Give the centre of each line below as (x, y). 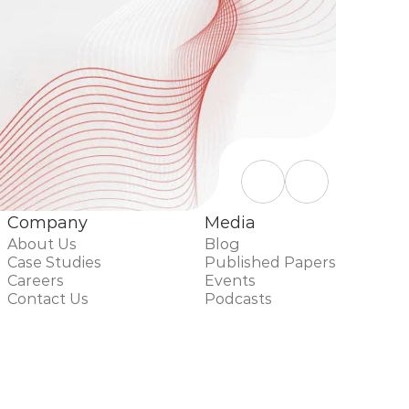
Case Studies (55, 262)
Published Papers (270, 262)
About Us (42, 244)
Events (230, 281)
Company (48, 223)
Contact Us (48, 299)
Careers (36, 281)
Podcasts (238, 299)
